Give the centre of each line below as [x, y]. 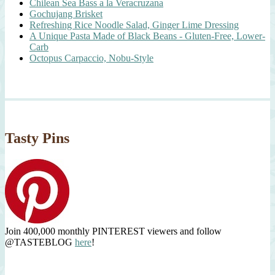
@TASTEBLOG [40, 242]
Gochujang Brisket [66, 14]
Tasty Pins [37, 138]
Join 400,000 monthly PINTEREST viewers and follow [113, 231]
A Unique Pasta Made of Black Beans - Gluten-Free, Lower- [147, 36]
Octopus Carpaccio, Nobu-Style [91, 58]
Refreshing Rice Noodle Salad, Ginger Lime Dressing [134, 25]
